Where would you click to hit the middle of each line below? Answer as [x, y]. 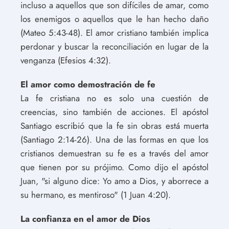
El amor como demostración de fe [88, 84]
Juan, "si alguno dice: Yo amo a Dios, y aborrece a [114, 181]
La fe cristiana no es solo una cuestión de [114, 98]
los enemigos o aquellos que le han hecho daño [114, 19]
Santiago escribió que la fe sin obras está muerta [114, 125]
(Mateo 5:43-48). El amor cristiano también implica [114, 32]
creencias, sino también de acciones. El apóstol [114, 112]
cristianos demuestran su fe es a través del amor [114, 153]
